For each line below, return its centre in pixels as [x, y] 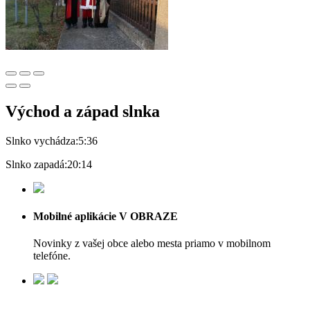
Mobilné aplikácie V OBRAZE [106, 217]
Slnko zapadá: [36, 164]
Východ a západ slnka [83, 112]
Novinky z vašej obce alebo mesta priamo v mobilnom [152, 244]
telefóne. [52, 256]
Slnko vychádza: [42, 140]
